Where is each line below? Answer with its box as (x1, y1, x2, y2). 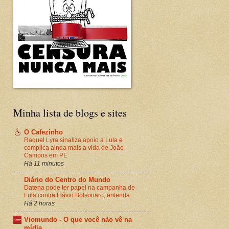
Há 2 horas (24, 199, 55, 207)
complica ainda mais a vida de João (24, 144, 124, 151)
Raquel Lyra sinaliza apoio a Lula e (24, 136, 123, 144)
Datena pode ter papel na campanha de (24, 184, 135, 191)
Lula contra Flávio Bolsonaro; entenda (24, 191, 130, 199)
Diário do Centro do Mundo (24, 175, 110, 184)
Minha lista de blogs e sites (13, 106, 127, 120)
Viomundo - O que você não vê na (24, 215, 132, 223)
